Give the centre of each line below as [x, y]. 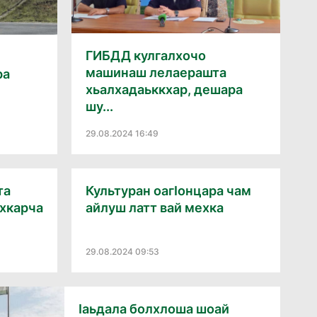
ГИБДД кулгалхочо [146, 55]
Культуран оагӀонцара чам [168, 190]
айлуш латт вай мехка [155, 207]
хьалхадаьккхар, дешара [164, 89]
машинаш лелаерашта [156, 72]
